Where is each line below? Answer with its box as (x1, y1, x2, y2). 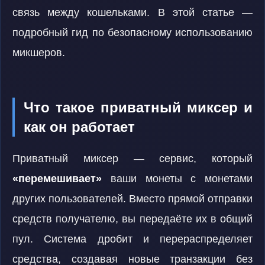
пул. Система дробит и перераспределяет (12, 233, 253, 245)
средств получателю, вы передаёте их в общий (12, 213, 253, 225)
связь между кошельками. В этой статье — (12, 7, 253, 18)
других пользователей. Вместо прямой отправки (12, 193, 253, 205)
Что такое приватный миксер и (24, 99, 253, 115)
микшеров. (12, 47, 65, 59)
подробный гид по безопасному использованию (12, 27, 253, 38)
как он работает (24, 119, 135, 135)
